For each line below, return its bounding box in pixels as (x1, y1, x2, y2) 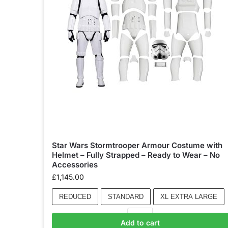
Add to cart (120, 218, 160, 227)
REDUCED (59, 193, 91, 201)
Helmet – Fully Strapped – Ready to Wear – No (52, 150, 220, 160)
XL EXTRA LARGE (160, 193, 217, 201)
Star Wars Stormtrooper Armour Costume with (52, 140, 222, 150)
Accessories (52, 160, 98, 169)
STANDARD (108, 193, 144, 201)
